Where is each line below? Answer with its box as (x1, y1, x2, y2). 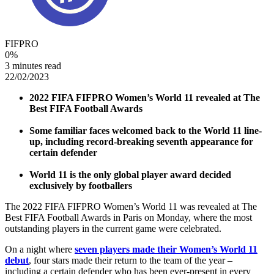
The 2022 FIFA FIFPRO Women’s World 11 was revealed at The (5, 201, 257, 212)
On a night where (5, 243, 75, 254)
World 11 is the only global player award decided (29, 169, 231, 180)
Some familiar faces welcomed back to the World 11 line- (29, 125, 262, 136)
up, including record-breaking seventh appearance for (29, 136, 253, 147)
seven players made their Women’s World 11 (75, 243, 257, 254)
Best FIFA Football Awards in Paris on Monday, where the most (5, 212, 252, 223)
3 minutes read (5, 60, 61, 71)
